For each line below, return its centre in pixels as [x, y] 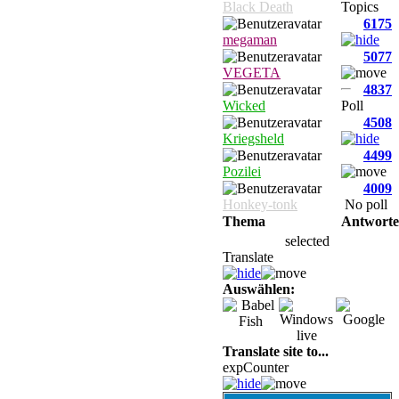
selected [307, 241]
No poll [366, 205]
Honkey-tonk [260, 205]
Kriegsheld [253, 139]
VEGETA [252, 73]
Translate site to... [276, 352]
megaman [250, 40]
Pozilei [242, 172]
